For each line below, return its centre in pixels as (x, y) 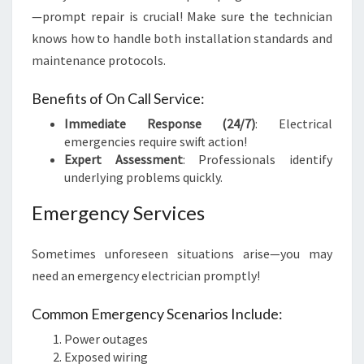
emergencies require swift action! (156, 141)
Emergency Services (118, 212)
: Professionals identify (258, 159)
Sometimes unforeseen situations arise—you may (182, 253)
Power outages (106, 339)
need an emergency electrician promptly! (146, 275)
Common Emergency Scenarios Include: (157, 314)
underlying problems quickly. (143, 177)
